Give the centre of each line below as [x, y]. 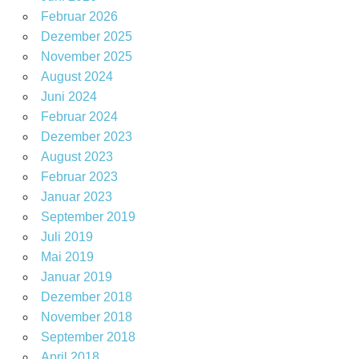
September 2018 [88, 337]
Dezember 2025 [86, 37]
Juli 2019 [67, 237]
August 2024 [77, 77]
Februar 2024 [79, 117]
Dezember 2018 [86, 297]
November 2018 [86, 317]
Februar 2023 [79, 177]
